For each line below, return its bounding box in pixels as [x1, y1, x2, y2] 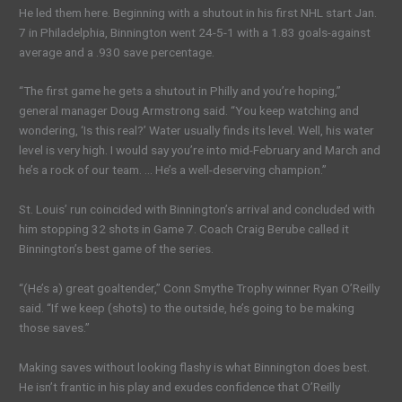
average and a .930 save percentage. [19, 44, 215, 59]
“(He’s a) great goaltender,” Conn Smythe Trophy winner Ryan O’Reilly [19, 281, 380, 296]
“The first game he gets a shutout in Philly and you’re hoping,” [19, 83, 342, 99]
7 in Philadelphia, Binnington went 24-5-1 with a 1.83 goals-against [19, 24, 371, 39]
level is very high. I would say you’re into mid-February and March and [19, 143, 381, 158]
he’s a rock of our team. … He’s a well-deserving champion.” [19, 162, 328, 178]
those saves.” [19, 320, 91, 336]
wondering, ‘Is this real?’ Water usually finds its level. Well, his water [19, 123, 375, 138]
